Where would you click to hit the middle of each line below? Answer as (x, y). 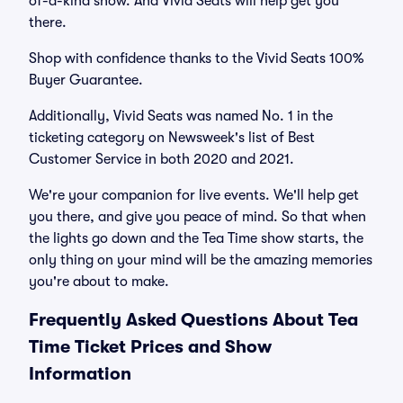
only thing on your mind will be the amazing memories (201, 260)
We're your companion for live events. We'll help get (194, 195)
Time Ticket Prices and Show (150, 347)
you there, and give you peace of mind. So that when (197, 217)
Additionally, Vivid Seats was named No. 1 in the (181, 116)
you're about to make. (99, 282)
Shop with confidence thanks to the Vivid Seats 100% (196, 58)
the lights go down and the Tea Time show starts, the (196, 238)
